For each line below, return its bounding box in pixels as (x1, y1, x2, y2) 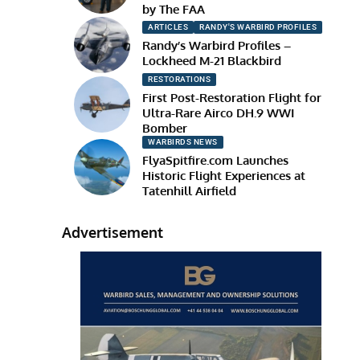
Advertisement (62, 223, 164, 241)
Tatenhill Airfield (142, 182, 237, 198)
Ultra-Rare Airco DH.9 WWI (142, 104, 295, 121)
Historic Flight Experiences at (142, 167, 306, 183)
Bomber (142, 120, 188, 136)
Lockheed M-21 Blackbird (142, 53, 282, 69)
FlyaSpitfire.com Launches (142, 152, 289, 168)
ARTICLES (148, 22, 189, 32)
